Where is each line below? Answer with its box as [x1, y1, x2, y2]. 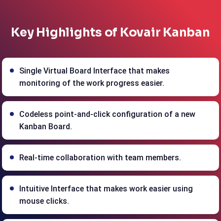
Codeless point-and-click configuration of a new [19, 110, 196, 119]
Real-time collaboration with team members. [19, 153, 182, 163]
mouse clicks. [19, 196, 70, 206]
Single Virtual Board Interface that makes [19, 66, 170, 76]
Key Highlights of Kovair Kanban [11, 25, 210, 40]
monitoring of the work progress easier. [19, 78, 165, 88]
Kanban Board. [19, 122, 73, 132]
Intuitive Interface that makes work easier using [19, 184, 193, 194]
